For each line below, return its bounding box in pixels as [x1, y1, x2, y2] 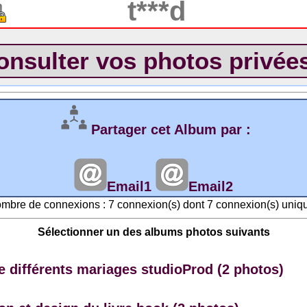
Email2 [188, 179, 233, 194]
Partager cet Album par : [90, 122, 251, 137]
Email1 [107, 179, 151, 194]
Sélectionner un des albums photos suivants [37, 226, 270, 238]
